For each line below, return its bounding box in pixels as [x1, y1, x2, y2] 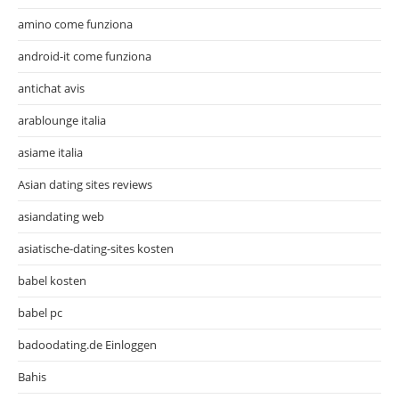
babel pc [18, 304, 62, 321]
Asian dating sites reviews [18, 175, 152, 192]
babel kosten [18, 272, 86, 289]
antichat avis [18, 79, 85, 96]
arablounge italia [18, 111, 106, 128]
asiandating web [18, 208, 104, 224]
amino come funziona [18, 15, 133, 32]
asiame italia [18, 143, 83, 160]
